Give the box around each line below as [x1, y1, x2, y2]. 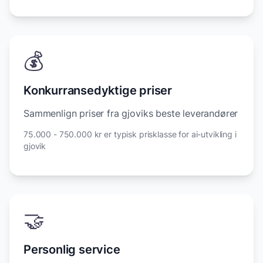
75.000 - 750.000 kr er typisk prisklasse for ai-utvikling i [23, 129, 237, 139]
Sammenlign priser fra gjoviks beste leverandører [23, 107, 238, 119]
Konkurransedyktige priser [23, 83, 172, 97]
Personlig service [23, 242, 120, 257]
